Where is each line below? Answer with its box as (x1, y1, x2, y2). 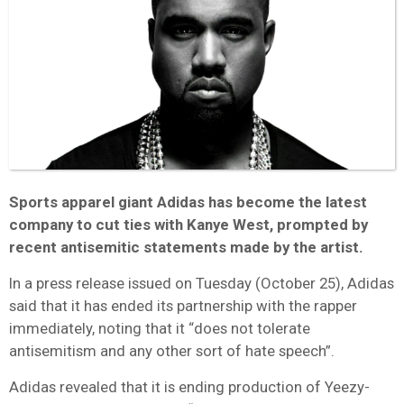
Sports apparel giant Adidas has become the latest (9, 192, 367, 211)
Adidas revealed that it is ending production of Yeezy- (9, 377, 370, 396)
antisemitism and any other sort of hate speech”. (9, 341, 335, 360)
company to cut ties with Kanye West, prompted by (9, 215, 368, 234)
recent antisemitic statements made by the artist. (9, 237, 363, 256)
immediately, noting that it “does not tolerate (9, 318, 310, 337)
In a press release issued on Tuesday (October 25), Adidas (9, 273, 394, 292)
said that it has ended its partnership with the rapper (9, 296, 357, 315)
